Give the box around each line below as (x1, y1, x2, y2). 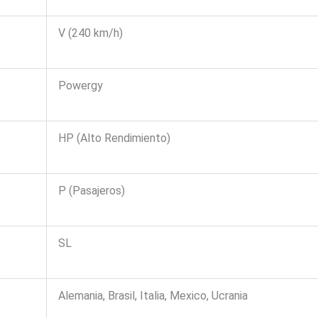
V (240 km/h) (57, 26, 123, 40)
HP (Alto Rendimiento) (57, 131, 170, 146)
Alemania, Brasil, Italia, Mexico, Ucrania (57, 289, 248, 303)
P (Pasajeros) (57, 184, 125, 198)
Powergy (57, 79, 103, 93)
